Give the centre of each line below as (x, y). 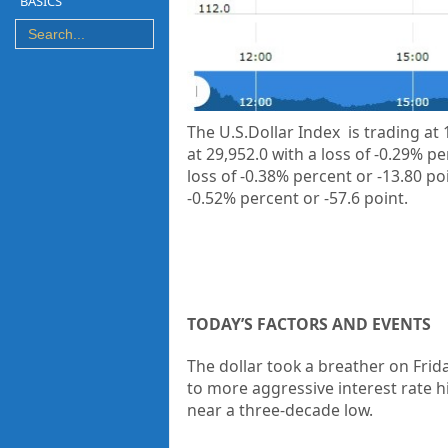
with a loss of (320, 154)
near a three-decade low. (279, 410)
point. (385, 198)
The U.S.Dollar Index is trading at (314, 132)
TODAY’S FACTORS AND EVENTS (308, 324)
